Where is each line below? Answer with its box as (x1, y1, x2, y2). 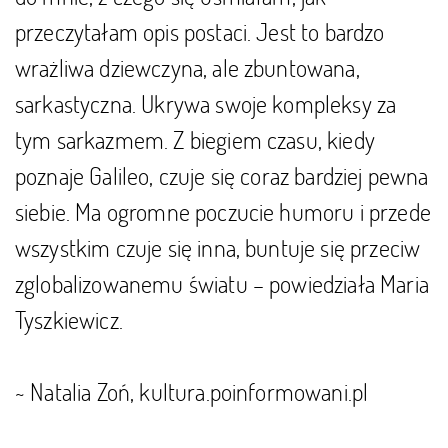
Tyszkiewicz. (15, 304, 123, 335)
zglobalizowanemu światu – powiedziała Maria (15, 268, 429, 299)
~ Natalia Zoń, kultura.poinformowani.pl (15, 376, 369, 407)
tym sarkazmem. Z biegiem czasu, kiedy (15, 124, 375, 155)
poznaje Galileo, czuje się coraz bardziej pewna (15, 160, 429, 191)
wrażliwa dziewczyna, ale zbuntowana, (15, 52, 360, 83)
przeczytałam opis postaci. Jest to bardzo (15, 16, 385, 47)
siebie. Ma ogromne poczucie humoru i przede (15, 196, 431, 227)
